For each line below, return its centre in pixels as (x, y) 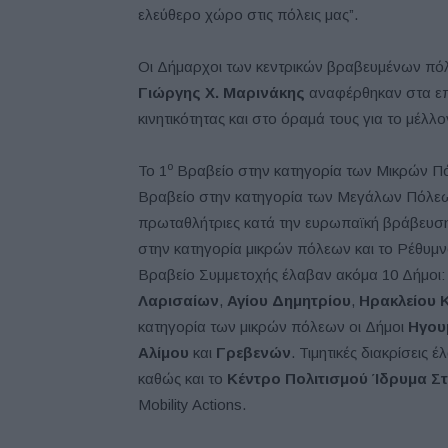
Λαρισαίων (178, 300)
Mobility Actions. (192, 404)
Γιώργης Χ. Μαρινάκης (221, 92)
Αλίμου (163, 352)
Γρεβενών (253, 352)
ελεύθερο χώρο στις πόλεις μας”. (248, 14)
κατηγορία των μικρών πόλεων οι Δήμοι (273, 326)
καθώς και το (182, 378)
